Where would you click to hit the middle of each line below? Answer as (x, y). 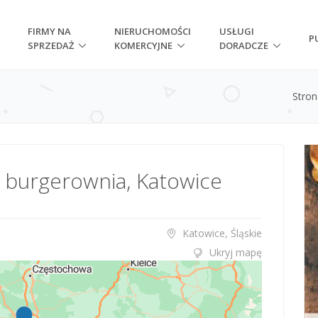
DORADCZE (244, 45)
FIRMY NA (50, 31)
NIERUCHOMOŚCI (153, 31)
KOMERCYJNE (144, 45)
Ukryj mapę (236, 252)
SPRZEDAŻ (51, 45)
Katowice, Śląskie (221, 233)
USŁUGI (237, 31)
